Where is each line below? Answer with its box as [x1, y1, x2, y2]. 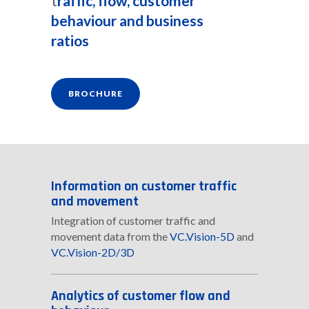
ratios [51, 32, 89, 50]
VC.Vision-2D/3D [51, 246, 134, 259]
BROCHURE [68, 88, 123, 99]
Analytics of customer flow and [51, 287, 230, 306]
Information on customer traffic [51, 177, 237, 196]
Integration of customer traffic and [51, 214, 215, 228]
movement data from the [51, 230, 170, 243]
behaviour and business [51, 12, 203, 30]
